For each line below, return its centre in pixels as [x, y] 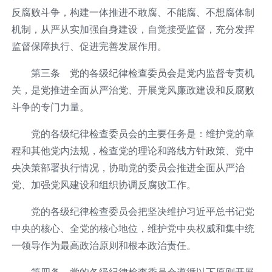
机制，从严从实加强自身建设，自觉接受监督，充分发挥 [133, 29]
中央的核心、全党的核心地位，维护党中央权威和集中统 [133, 228]
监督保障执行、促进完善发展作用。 [89, 46]
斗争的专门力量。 [50, 107]
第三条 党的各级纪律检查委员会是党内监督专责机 [142, 73]
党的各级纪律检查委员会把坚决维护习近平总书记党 [142, 211]
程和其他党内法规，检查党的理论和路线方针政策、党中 [133, 150]
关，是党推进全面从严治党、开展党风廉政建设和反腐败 [133, 90]
